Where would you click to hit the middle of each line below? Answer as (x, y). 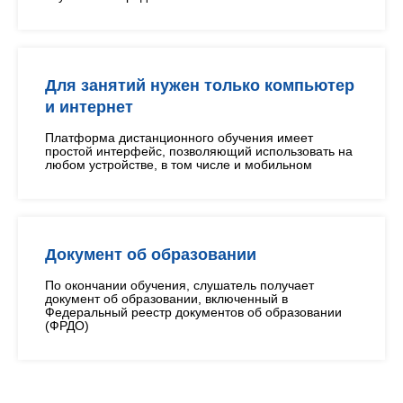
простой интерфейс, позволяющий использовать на (199, 151)
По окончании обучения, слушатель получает (179, 285)
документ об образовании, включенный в (166, 299)
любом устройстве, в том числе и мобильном (179, 165)
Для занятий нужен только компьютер (200, 85)
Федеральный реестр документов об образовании (193, 312)
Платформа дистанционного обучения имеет (179, 138)
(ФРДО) (67, 326)
